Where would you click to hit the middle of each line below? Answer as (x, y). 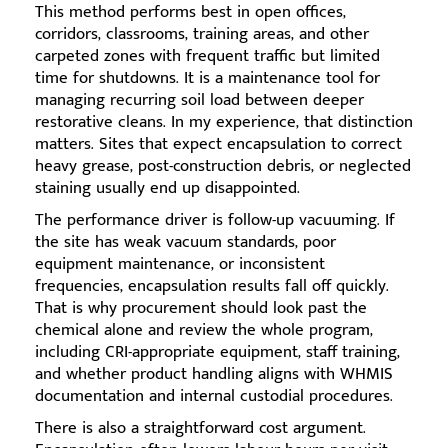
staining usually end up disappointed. (167, 188)
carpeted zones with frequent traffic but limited (207, 56)
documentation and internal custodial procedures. (214, 396)
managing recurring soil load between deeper (199, 100)
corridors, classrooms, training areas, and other (202, 34)
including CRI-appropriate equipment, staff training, (217, 352)
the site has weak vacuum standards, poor (185, 242)
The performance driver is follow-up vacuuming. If (215, 220)
